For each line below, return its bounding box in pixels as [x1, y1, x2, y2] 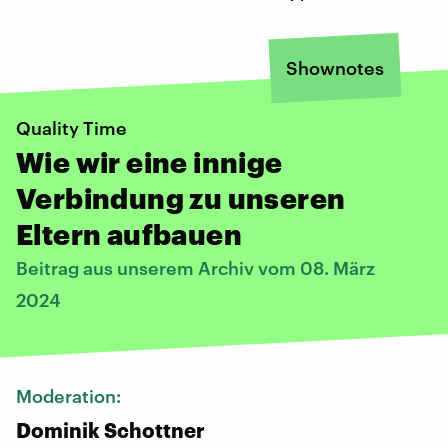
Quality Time [16, 116, 127, 139]
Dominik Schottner [16, 417, 205, 442]
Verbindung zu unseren [16, 181, 346, 214]
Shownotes [286, 56, 384, 79]
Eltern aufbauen [16, 217, 242, 250]
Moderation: [16, 384, 125, 407]
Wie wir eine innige [16, 145, 283, 178]
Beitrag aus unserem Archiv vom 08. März [16, 256, 375, 279]
